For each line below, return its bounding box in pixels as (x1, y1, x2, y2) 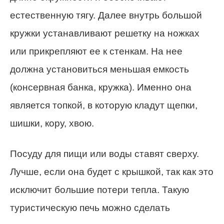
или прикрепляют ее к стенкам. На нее (10, 46, 182, 57)
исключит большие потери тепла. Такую (10, 184, 189, 195)
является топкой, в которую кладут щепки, (10, 100, 197, 111)
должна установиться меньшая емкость (10, 64, 189, 75)
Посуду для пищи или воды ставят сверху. (10, 148, 199, 159)
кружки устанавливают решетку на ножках (10, 28, 199, 39)
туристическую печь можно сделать (10, 202, 170, 213)
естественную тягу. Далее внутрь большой (10, 10, 202, 21)
